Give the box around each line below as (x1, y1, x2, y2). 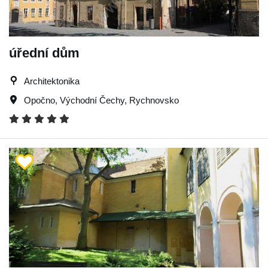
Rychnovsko (129, 95, 179, 105)
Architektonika (24, 75, 80, 86)
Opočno (24, 95, 55, 105)
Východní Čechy (60, 95, 124, 105)
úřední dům (9, 45, 80, 60)
